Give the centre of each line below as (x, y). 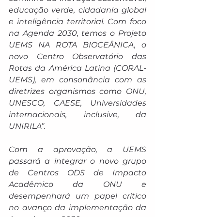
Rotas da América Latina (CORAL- (77, 68)
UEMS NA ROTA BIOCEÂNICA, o (77, 45)
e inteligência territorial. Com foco (77, 22)
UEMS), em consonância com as (77, 80)
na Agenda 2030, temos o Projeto (77, 33)
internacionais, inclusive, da (77, 115)
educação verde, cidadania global (77, 10)
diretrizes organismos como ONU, (77, 91)
